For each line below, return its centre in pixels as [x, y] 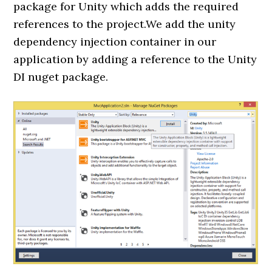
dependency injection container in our [115, 42]
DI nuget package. [61, 77]
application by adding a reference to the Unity [135, 59]
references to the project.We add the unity [125, 24]
